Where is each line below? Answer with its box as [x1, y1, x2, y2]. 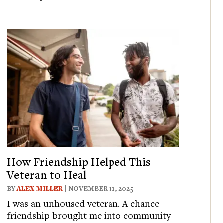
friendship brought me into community [7, 209, 171, 222]
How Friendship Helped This [7, 154, 151, 169]
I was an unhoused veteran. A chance [7, 197, 160, 210]
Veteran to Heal [7, 167, 87, 182]
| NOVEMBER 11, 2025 [63, 184, 134, 193]
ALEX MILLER [17, 184, 63, 193]
